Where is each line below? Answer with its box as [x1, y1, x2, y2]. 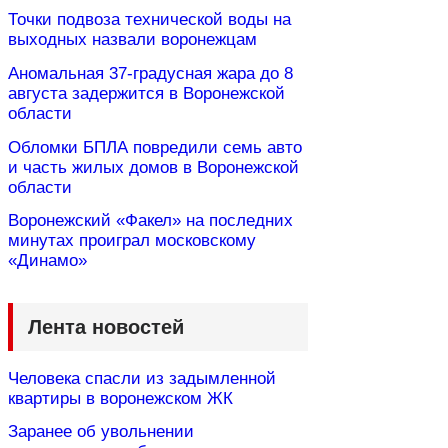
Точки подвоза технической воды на [8, 10, 291, 30]
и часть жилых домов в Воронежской [8, 157, 299, 177]
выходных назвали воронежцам [8, 30, 257, 50]
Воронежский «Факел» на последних [8, 211, 293, 231]
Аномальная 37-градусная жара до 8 [8, 64, 293, 83]
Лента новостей [28, 315, 184, 338]
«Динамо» [8, 251, 87, 271]
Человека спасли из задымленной [8, 368, 276, 388]
